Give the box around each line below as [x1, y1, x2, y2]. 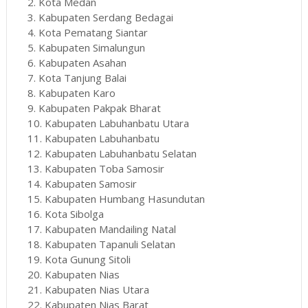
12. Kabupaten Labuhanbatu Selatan [27, 146, 197, 161]
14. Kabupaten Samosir [27, 177, 137, 191]
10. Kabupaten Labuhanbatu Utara [27, 116, 189, 131]
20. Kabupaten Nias [27, 267, 120, 282]
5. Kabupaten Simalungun [27, 41, 145, 55]
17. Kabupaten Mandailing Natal [27, 222, 176, 236]
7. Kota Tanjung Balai [27, 71, 126, 85]
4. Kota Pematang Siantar [27, 25, 148, 40]
